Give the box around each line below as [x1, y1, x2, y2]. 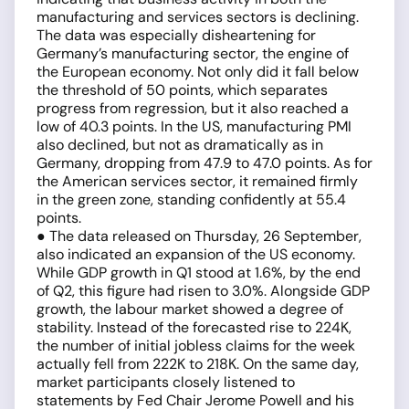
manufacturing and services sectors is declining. [37, 7, 359, 26]
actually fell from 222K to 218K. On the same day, [37, 354, 359, 373]
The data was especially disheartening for [37, 26, 316, 45]
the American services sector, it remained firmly [37, 172, 358, 191]
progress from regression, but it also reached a [37, 99, 349, 118]
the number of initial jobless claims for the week [37, 336, 355, 355]
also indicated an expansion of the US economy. [37, 245, 355, 264]
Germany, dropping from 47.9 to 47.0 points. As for [37, 153, 372, 173]
